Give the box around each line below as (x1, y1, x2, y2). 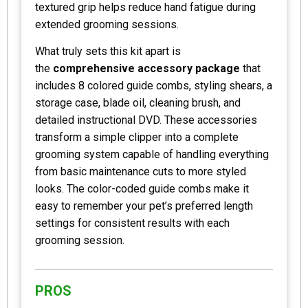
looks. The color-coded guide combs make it (35, 182, 249, 196)
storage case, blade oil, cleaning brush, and (35, 96, 241, 110)
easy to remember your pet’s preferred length (35, 199, 253, 213)
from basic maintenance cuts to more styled (35, 165, 246, 179)
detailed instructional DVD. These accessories (35, 113, 257, 127)
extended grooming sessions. (35, 18, 179, 32)
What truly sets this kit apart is (35, 45, 181, 58)
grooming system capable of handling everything (35, 148, 269, 162)
